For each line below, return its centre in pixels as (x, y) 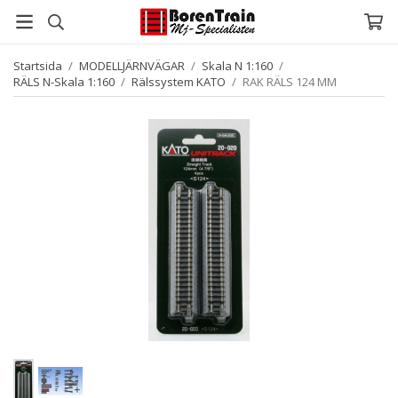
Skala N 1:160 (237, 66)
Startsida (38, 66)
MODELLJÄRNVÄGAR (132, 66)
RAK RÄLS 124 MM (290, 82)
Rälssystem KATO (179, 82)
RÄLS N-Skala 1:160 (64, 82)
